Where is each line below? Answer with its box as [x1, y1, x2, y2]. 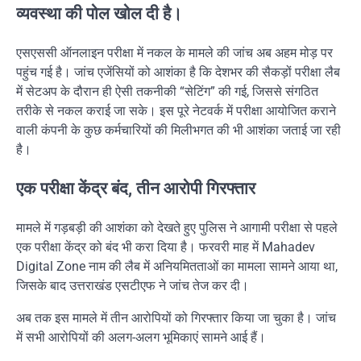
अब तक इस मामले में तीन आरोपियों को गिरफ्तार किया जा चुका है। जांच [16, 309, 336, 326]
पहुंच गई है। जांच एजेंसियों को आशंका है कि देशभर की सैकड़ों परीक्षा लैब [16, 64, 340, 81]
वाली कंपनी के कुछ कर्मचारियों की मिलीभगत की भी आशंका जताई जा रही [16, 122, 341, 139]
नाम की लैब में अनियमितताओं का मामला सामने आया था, [85, 258, 338, 274]
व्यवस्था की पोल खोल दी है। [16, 4, 182, 24]
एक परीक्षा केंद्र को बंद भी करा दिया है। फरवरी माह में [16, 239, 262, 255]
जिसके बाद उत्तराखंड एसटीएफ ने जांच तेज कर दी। [16, 277, 249, 293]
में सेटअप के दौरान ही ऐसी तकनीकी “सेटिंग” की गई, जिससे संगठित [16, 84, 318, 100]
